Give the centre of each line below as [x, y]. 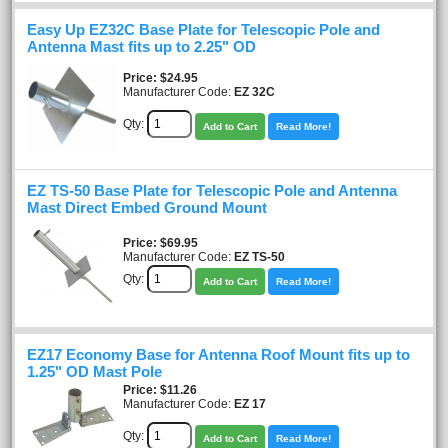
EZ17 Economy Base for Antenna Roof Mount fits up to [218, 354]
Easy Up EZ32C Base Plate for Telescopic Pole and [203, 29]
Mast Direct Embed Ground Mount [147, 207]
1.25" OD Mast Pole [94, 371]
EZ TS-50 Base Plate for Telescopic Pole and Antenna [212, 190]
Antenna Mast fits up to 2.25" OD [141, 46]
